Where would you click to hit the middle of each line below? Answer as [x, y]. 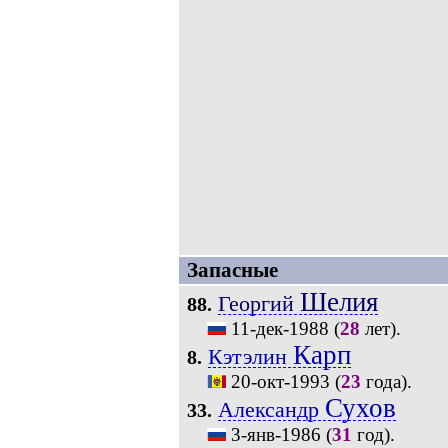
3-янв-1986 [275, 434]
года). [386, 381]
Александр [271, 409]
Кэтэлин [250, 356]
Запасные [232, 270]
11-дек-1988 [279, 328]
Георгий [258, 303]
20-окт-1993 [280, 381]
